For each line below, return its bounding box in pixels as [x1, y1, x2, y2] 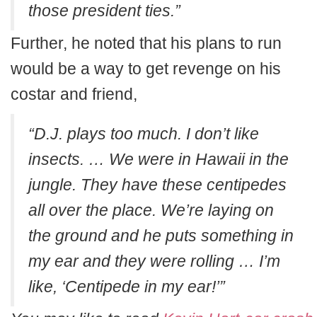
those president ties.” [28, 1, 180, 21]
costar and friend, [11, 85, 137, 104]
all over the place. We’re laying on [28, 201, 274, 220]
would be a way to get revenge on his [11, 59, 281, 79]
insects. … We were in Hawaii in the [28, 150, 289, 169]
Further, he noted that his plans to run [11, 34, 282, 53]
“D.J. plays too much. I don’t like [28, 125, 259, 144]
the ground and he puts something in [28, 226, 294, 246]
